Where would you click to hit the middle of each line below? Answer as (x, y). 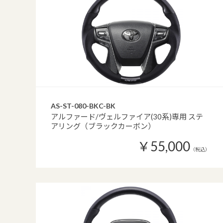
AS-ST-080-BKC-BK (83, 106)
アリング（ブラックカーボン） (103, 126)
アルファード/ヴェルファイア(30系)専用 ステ (127, 116)
